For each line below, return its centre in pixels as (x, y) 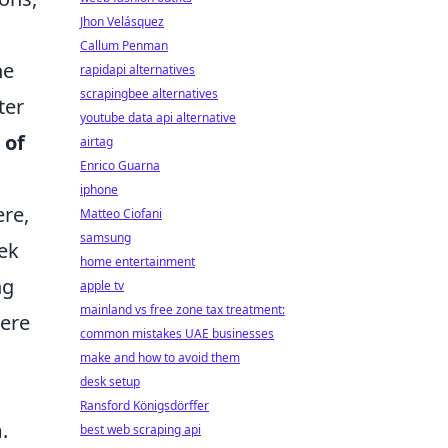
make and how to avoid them (160, 357)
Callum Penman (124, 45)
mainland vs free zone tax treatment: (182, 309)
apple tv (102, 285)
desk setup (110, 381)
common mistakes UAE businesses (177, 333)
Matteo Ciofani (121, 213)
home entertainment (137, 261)
